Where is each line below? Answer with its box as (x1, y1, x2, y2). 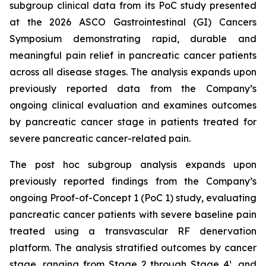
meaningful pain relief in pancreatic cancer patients (9, 49, 256, 61)
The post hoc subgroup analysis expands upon (9, 159, 256, 170)
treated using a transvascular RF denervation (9, 225, 256, 237)
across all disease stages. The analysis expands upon (9, 66, 256, 78)
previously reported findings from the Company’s (9, 175, 256, 187)
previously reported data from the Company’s (9, 83, 256, 94)
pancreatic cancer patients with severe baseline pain (9, 208, 256, 220)
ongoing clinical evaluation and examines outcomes (9, 99, 256, 111)
